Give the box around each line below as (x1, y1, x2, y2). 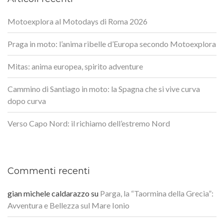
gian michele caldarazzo (7, 188, 89, 198)
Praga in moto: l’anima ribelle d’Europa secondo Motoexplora (7, 38, 216, 48)
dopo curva (7, 95, 46, 105)
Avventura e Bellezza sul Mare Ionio (7, 200, 129, 210)
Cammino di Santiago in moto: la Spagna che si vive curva (7, 83, 200, 93)
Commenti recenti (7, 165, 90, 176)
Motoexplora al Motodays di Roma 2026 (7, 16, 147, 26)
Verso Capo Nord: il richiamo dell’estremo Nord (7, 118, 170, 128)
